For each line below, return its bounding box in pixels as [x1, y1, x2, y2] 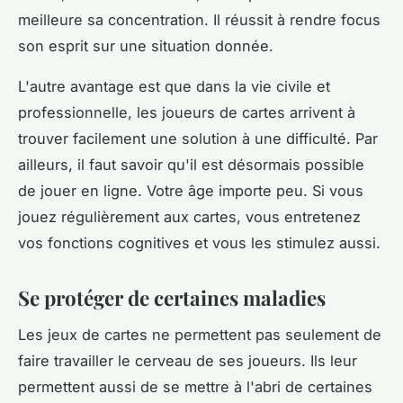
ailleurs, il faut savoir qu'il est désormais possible [18, 156, 364, 175]
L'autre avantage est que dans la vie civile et [18, 77, 330, 96]
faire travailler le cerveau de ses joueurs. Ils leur [18, 351, 357, 370]
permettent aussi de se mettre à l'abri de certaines [18, 377, 372, 396]
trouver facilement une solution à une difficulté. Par [18, 130, 378, 148]
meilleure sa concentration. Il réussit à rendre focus [18, 11, 381, 30]
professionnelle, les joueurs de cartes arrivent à [18, 103, 355, 122]
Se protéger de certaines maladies [18, 284, 330, 312]
